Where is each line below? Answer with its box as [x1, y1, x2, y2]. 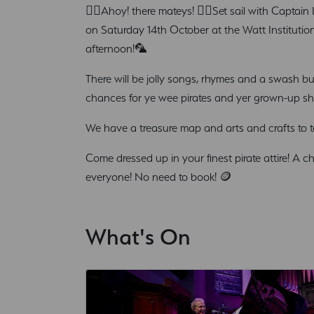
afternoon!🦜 [86, 41, 147, 55]
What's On [86, 222, 191, 250]
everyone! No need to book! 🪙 [86, 170, 232, 184]
